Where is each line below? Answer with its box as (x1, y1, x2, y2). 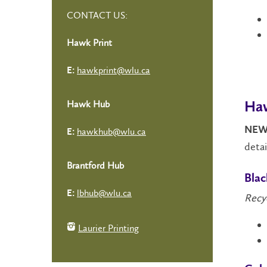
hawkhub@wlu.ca (77, 126, 146, 137)
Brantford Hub (67, 160, 124, 171)
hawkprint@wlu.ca (77, 64, 150, 76)
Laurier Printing (78, 222, 139, 234)
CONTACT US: (67, 10, 128, 21)
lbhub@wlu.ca (77, 187, 132, 198)
